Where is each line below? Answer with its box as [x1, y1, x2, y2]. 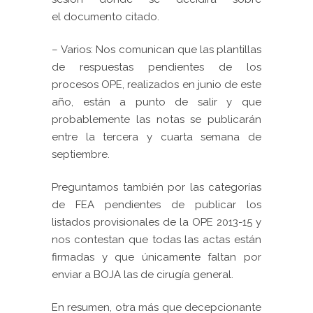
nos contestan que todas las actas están [52, 233, 261, 247]
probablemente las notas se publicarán [52, 113, 261, 126]
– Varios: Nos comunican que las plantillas [52, 43, 261, 57]
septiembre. [52, 148, 110, 161]
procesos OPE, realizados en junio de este [52, 78, 261, 92]
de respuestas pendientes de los [52, 61, 261, 74]
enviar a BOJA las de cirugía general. [52, 268, 233, 282]
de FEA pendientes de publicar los [52, 198, 261, 212]
